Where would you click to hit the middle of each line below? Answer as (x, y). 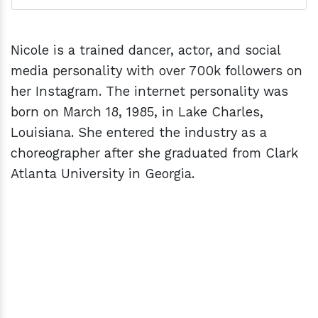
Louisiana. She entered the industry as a (139, 133)
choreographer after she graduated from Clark (154, 153)
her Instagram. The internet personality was (149, 92)
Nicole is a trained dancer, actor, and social (146, 50)
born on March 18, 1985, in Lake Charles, (137, 112)
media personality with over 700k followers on (157, 71)
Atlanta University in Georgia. (105, 174)
